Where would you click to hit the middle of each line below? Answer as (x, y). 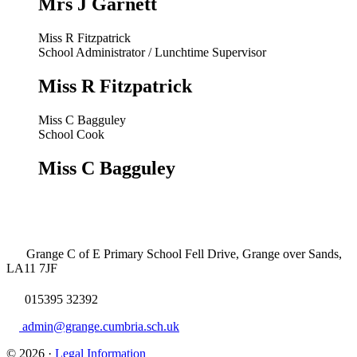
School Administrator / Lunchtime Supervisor (152, 53)
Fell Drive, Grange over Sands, (262, 254)
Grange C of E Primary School (104, 254)
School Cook (71, 135)
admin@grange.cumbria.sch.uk (99, 326)
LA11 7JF (32, 268)
